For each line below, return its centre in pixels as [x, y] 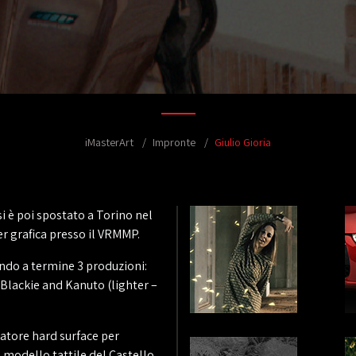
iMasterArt [109, 142]
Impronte [174, 142]
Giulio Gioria [243, 142]
